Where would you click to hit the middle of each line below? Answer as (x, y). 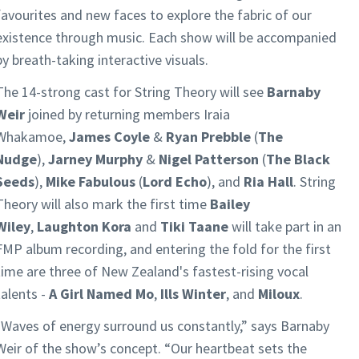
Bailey (230, 204)
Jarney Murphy (95, 159)
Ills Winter (193, 293)
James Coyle (109, 136)
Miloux (279, 293)
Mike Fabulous (91, 181)
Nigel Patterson (209, 159)
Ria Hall (268, 181)
